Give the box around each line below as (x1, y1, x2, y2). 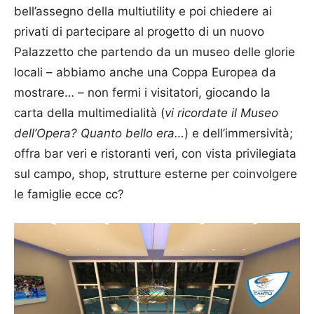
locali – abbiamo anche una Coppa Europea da (14, 65, 276, 80)
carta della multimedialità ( (14, 106, 165, 121)
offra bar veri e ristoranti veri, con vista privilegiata (14, 146, 296, 161)
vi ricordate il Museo (165, 106, 278, 121)
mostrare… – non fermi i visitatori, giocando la (14, 86, 271, 100)
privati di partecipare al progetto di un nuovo (14, 25, 264, 39)
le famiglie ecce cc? (14, 187, 124, 202)
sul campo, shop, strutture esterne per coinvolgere (14, 167, 297, 182)
